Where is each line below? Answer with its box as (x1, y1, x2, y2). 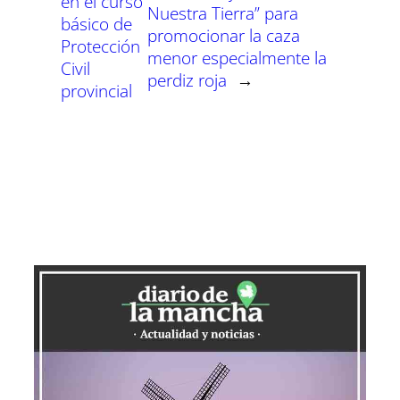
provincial (61, 79, 132, 103)
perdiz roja (147, 68, 228, 91)
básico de (61, 12, 132, 36)
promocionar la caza (147, 23, 301, 46)
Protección (61, 35, 140, 58)
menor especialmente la (147, 46, 328, 69)
